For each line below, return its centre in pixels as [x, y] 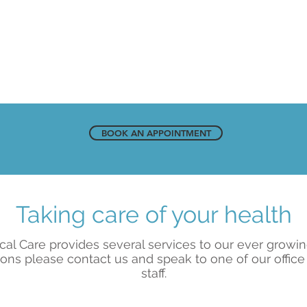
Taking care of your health [153, 214]
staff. [153, 273]
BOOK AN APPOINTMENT [156, 133]
